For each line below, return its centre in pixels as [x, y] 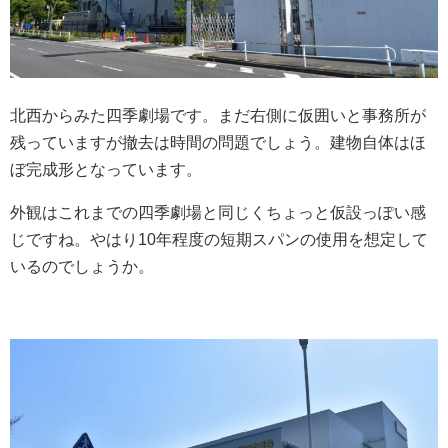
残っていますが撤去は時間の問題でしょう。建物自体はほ [218, 142]
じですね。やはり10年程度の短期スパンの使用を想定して [219, 239]
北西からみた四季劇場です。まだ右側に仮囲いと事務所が [218, 115]
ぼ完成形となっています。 [106, 169]
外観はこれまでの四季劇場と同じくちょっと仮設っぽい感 [218, 212]
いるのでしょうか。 [82, 266]
